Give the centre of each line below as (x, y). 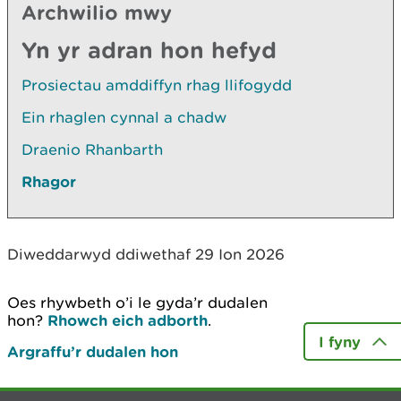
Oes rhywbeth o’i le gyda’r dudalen (137, 303)
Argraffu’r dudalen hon (93, 351)
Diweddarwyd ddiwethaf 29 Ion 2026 (146, 254)
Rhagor (49, 181)
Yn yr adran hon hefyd (149, 50)
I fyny (340, 341)
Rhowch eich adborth (128, 320)
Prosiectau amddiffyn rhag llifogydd (157, 85)
